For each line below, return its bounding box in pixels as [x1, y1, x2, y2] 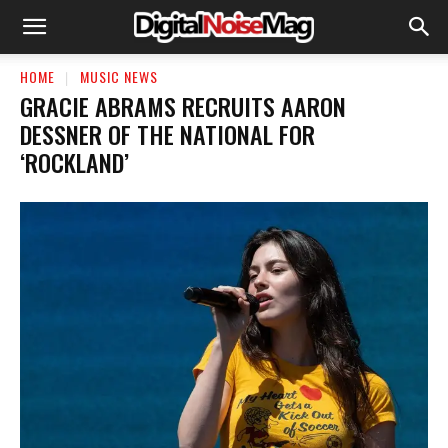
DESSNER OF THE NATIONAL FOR [20, 115, 315, 152]
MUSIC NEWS [80, 66, 158, 87]
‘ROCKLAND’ [20, 143, 129, 180]
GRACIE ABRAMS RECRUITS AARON [20, 87, 346, 124]
